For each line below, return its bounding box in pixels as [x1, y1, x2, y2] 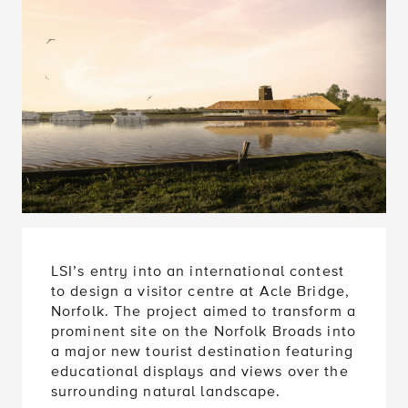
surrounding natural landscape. [51, 382, 281, 401]
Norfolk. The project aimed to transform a [51, 301, 356, 321]
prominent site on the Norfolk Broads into [51, 321, 356, 341]
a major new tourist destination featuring [51, 342, 353, 361]
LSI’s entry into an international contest [51, 261, 344, 280]
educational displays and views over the [51, 362, 349, 381]
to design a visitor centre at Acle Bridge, [51, 281, 351, 301]
